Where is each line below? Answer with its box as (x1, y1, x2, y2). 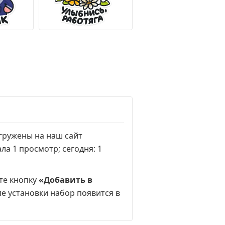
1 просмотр (13, 143, 58, 154)
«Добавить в (39, 174, 92, 185)
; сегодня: (58, 143, 97, 154)
